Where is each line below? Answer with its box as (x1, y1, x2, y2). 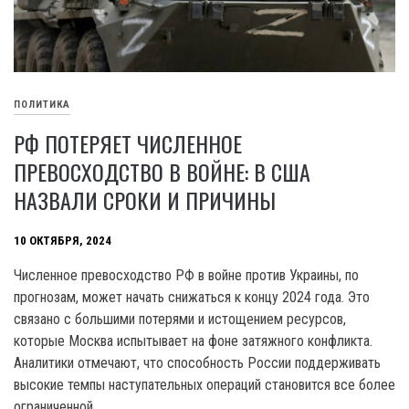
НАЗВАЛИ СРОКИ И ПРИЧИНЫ (14, 183, 276, 216)
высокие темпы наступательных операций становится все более (14, 375, 395, 393)
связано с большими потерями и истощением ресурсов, (14, 309, 346, 328)
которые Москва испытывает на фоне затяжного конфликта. (14, 331, 372, 350)
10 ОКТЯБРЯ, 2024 (14, 233, 111, 247)
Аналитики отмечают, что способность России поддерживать (14, 353, 381, 372)
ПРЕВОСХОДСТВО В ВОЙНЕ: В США (14, 154, 310, 188)
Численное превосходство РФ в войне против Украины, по (14, 266, 359, 284)
